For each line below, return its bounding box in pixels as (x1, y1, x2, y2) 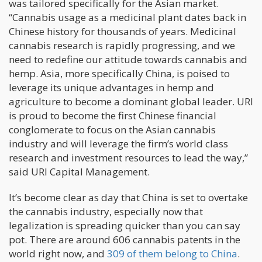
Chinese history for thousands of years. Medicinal (9, 25, 236, 39)
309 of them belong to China (107, 247, 237, 261)
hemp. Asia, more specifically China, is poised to (9, 67, 230, 81)
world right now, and (9, 247, 107, 261)
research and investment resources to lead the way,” (9, 151, 248, 165)
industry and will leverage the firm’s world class (9, 137, 228, 151)
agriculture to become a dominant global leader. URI (9, 95, 253, 109)
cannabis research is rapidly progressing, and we (9, 39, 235, 53)
